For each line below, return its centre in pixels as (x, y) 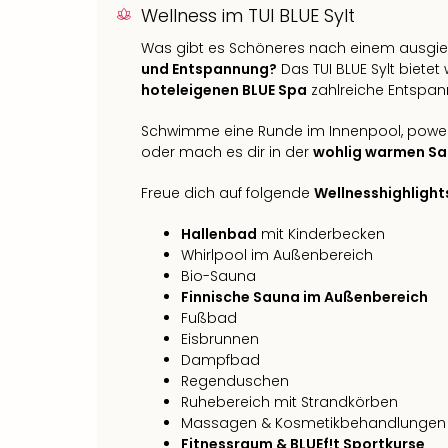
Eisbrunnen (220, 338)
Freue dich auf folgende (227, 192)
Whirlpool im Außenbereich (277, 254)
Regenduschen (235, 380)
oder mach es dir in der (227, 151)
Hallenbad (219, 233)
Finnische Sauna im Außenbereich (304, 296)
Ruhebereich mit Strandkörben (289, 401)
